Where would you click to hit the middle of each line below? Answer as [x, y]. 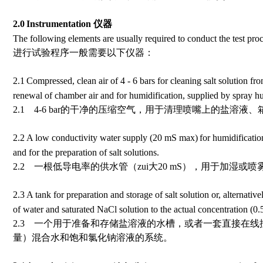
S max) [185, 138]
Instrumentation [59, 24]
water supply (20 [132, 138]
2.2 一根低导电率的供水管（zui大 [85, 166]
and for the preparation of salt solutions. [86, 152]
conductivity [76, 138]
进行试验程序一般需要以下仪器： [83, 53]
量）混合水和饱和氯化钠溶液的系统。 [93, 237]
